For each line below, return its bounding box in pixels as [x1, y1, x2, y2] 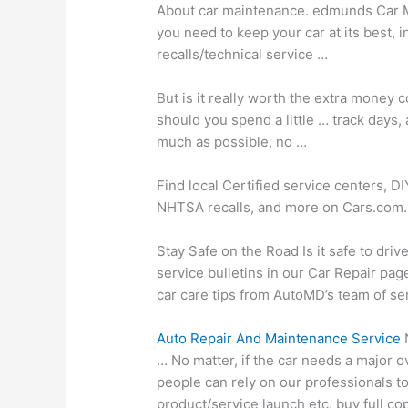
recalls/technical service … [157, 46, 329, 64]
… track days [318, 111, 399, 129]
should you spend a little [157, 111, 319, 129]
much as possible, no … [157, 133, 308, 151]
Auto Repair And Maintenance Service [157, 330, 402, 348]
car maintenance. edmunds [199, 2, 373, 20]
